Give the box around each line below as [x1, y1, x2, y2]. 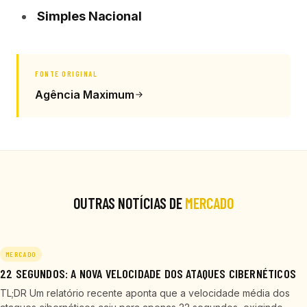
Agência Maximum [35, 88, 134, 101]
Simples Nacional [37, 9, 143, 23]
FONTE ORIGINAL [35, 69, 98, 78]
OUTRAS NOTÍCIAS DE [73, 194, 185, 212]
